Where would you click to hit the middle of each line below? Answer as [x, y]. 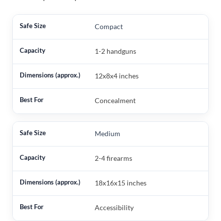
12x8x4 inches [116, 75]
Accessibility [114, 207]
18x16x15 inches [120, 183]
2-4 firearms [113, 158]
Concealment [115, 100]
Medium [107, 133]
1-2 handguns [115, 51]
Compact [109, 26]
